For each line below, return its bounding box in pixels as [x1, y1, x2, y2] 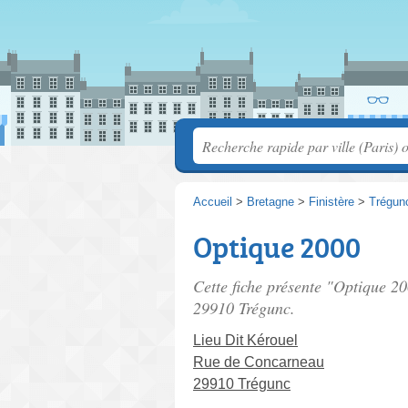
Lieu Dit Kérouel [193, 332, 298, 348]
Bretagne [247, 195, 294, 209]
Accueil [193, 195, 232, 209]
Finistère [309, 195, 354, 209]
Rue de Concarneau [193, 354, 324, 370]
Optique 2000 [193, 227, 361, 267]
